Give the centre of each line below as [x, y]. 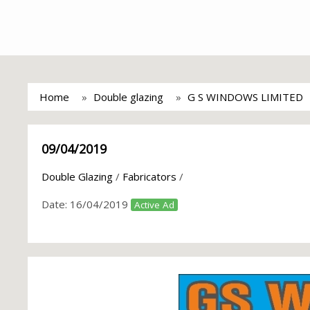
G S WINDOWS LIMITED [245, 97]
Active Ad [154, 205]
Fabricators [149, 176]
